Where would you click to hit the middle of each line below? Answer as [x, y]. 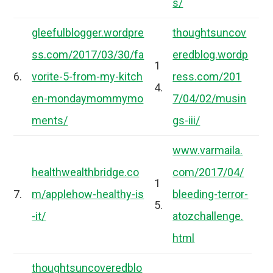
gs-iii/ [186, 120]
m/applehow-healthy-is [88, 194]
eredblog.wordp [211, 54]
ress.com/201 [207, 76]
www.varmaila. [208, 150]
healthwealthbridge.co [86, 172]
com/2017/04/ [208, 172]
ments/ [50, 120]
